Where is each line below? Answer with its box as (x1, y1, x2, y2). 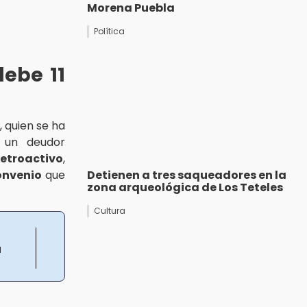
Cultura (94, 204, 125, 217)
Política (94, 25, 125, 38)
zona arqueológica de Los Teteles (87, 179, 283, 195)
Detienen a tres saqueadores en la (87, 167, 286, 183)
